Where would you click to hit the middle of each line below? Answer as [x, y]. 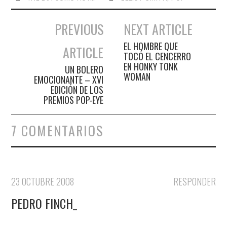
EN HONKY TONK [151, 66]
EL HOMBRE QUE [151, 46]
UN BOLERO [84, 69]
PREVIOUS [79, 29]
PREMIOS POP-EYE [73, 100]
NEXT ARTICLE [158, 29]
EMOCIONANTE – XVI [68, 79]
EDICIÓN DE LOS [77, 89]
